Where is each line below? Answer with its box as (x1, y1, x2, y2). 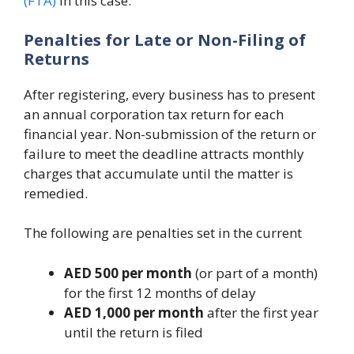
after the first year (204, 303, 318, 322)
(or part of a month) (192, 263, 318, 282)
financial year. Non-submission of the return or (24, 124, 316, 143)
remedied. (24, 183, 88, 202)
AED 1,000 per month (64, 303, 204, 322)
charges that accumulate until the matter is (24, 164, 293, 183)
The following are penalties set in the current (24, 224, 302, 242)
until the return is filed (64, 322, 203, 341)
